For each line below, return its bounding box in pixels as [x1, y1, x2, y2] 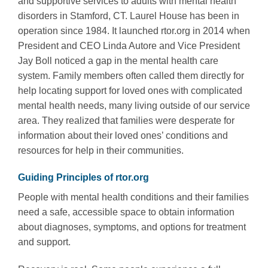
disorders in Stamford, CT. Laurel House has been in [18, 10, 239, 21]
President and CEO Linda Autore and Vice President [18, 40, 240, 51]
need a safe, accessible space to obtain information [18, 207, 234, 218]
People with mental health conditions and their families [18, 192, 249, 203]
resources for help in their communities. [18, 145, 184, 156]
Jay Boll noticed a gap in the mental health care [18, 55, 218, 66]
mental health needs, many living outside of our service [18, 100, 250, 111]
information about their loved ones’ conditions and [18, 130, 228, 141]
